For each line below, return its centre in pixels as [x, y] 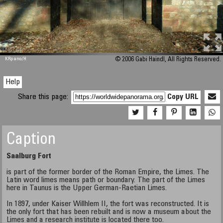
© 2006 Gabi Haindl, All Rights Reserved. [168, 60]
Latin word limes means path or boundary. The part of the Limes [106, 180]
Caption [31, 140]
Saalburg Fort [29, 156]
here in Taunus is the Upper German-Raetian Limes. [87, 188]
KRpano [14, 59]
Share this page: [44, 97]
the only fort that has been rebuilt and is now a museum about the [109, 212]
